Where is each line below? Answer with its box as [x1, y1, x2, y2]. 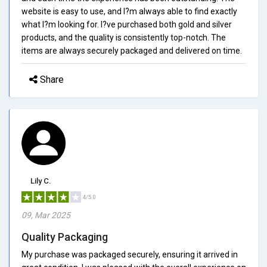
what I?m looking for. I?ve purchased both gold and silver [21, 19, 232, 29]
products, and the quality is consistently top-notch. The [21, 32, 226, 42]
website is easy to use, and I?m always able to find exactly [21, 6, 237, 16]
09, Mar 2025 [21, 210, 70, 220]
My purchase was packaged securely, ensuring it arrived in [21, 249, 238, 259]
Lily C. [30, 176, 51, 185]
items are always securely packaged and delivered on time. [21, 45, 242, 55]
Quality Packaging [21, 230, 108, 243]
